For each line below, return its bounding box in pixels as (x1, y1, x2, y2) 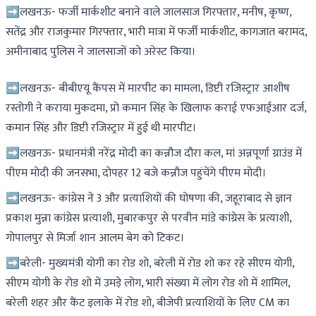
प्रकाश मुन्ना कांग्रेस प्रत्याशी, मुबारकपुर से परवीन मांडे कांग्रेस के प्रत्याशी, (6, 209, 291, 228)
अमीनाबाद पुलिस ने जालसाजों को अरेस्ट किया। (6, 42, 195, 61)
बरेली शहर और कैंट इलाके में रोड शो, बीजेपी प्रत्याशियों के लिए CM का (6, 293, 289, 312)
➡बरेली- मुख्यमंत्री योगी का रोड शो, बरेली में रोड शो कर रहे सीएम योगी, (6, 254, 294, 273)
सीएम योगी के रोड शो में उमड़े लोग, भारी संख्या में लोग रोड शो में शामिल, (6, 274, 290, 293)
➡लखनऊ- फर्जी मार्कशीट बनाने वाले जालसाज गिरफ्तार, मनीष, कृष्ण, (6, 3, 291, 22)
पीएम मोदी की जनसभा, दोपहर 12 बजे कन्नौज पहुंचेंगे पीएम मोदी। (6, 164, 266, 183)
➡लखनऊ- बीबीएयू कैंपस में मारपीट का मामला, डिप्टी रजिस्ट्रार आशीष (6, 79, 290, 98)
